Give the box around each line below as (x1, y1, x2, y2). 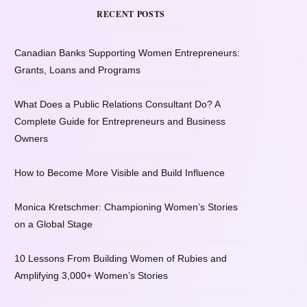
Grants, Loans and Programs (14, 64, 140, 76)
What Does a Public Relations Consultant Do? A (14, 99, 220, 110)
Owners (14, 133, 48, 145)
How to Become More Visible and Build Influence (14, 167, 225, 179)
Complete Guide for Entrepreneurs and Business (14, 116, 225, 127)
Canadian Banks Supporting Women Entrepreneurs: (14, 47, 240, 59)
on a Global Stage (14, 219, 93, 230)
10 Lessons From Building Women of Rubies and (14, 253, 227, 265)
